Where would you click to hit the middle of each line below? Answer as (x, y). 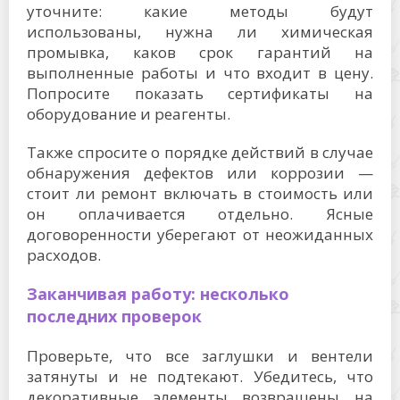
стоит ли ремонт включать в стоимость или (200, 193)
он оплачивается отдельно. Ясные (200, 214)
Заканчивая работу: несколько (158, 294)
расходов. (64, 255)
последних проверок (114, 316)
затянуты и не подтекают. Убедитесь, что (200, 376)
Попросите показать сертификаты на (200, 93)
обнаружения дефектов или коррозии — (200, 173)
